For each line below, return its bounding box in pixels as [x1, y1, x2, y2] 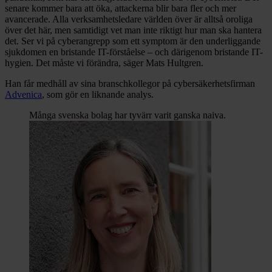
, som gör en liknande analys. [42, 89, 154, 100]
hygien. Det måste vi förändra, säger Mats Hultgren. [5, 57, 203, 68]
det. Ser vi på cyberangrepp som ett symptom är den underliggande [5, 35, 260, 46]
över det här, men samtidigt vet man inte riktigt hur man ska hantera [5, 24, 262, 35]
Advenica [5, 89, 42, 100]
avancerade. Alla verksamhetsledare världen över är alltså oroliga [5, 13, 253, 24]
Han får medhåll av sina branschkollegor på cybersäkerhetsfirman [5, 78, 255, 89]
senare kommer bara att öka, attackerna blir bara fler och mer [5, 2, 236, 13]
